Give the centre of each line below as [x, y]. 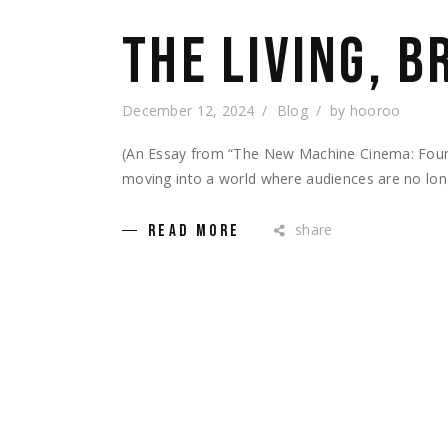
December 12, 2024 [188, 110]
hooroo [375, 110]
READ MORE [194, 230]
